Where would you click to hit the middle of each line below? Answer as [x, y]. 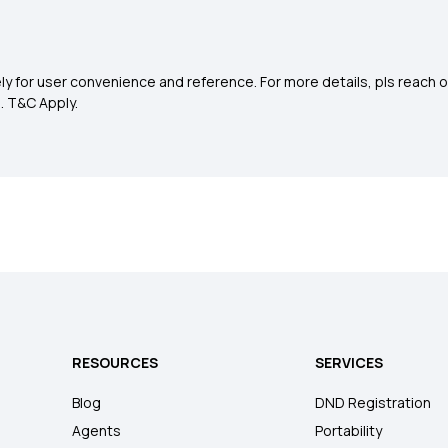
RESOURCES [115, 362]
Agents [97, 430]
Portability [349, 430]
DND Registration [373, 402]
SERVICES [349, 362]
